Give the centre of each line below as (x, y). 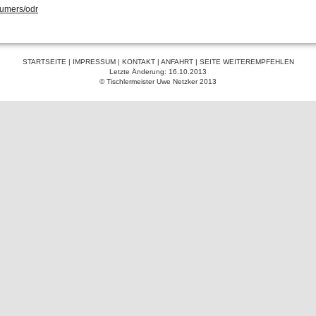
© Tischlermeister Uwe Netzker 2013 (158, 82)
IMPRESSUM (94, 62)
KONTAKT (138, 62)
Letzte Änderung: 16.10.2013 (158, 72)
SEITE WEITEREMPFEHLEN (247, 62)
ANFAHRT (177, 62)
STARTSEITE (44, 62)
